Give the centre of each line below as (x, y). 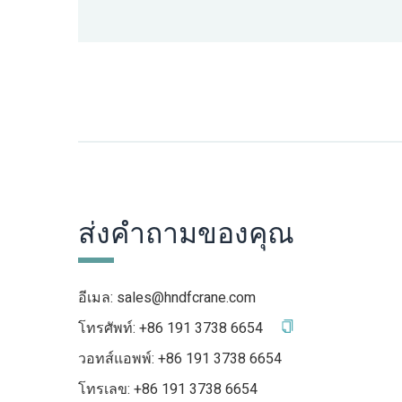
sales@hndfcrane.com (186, 297)
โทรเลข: (106, 389)
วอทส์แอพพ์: (118, 358)
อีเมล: (97, 297)
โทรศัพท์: (109, 328)
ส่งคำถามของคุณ (186, 233)
